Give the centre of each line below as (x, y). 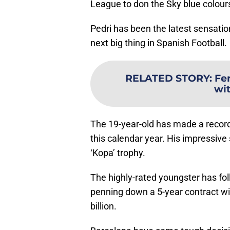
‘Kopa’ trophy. (118, 153)
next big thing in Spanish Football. (159, 43)
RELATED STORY (167, 78)
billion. (103, 206)
